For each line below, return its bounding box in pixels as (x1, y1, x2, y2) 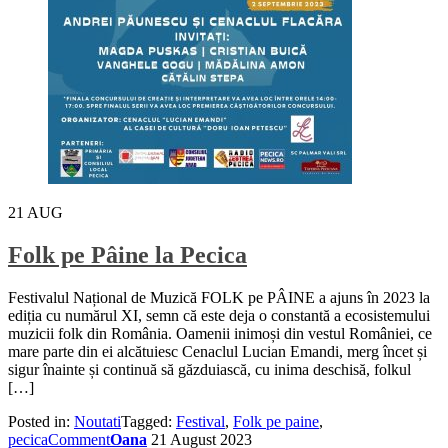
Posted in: (8, 413, 74, 430)
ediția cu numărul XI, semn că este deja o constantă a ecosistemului (8, 307, 430, 324)
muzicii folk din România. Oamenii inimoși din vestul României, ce (8, 325, 432, 342)
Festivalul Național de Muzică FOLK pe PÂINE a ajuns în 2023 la (8, 289, 430, 306)
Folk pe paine (233, 413, 319, 430)
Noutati (74, 413, 121, 430)
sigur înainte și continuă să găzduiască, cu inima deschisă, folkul (8, 361, 411, 378)
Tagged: (121, 413, 176, 430)
